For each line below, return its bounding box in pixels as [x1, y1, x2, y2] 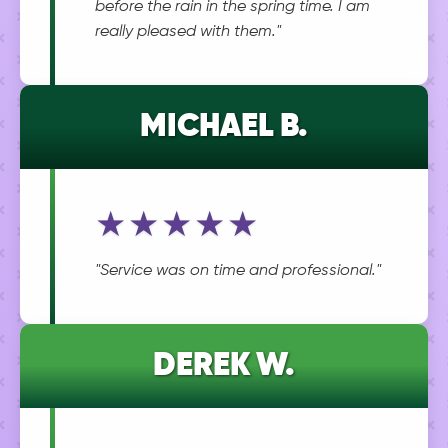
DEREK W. [153, 350, 295, 382]
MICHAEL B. [140, 111, 308, 143]
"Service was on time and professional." [95, 263, 381, 279]
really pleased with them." [95, 24, 281, 40]
